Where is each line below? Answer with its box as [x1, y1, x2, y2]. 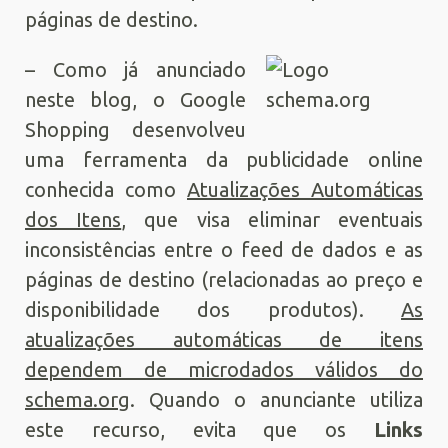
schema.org [25, 388, 130, 411]
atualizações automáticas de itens [25, 328, 423, 351]
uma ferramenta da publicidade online [25, 148, 423, 171]
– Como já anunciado [25, 58, 246, 81]
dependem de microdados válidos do [25, 358, 423, 381]
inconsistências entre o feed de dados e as [25, 238, 423, 261]
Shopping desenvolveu [25, 118, 246, 141]
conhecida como [25, 178, 187, 201]
